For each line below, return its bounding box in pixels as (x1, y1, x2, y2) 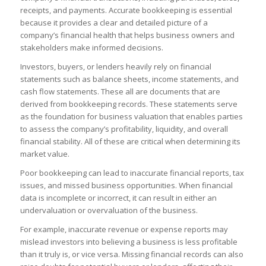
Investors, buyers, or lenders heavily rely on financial (20, 61, 211, 72)
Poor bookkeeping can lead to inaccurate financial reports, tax (20, 167, 244, 179)
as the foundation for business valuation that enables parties (20, 111, 243, 122)
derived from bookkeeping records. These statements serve (20, 99, 237, 110)
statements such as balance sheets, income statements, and (20, 74, 239, 85)
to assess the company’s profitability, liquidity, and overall (20, 123, 228, 135)
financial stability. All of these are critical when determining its (20, 136, 240, 147)
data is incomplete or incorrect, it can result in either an (20, 192, 217, 204)
